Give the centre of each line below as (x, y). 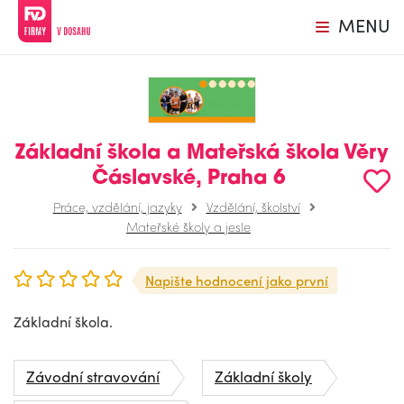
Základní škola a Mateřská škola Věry (202, 153)
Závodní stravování (93, 376)
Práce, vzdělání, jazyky (117, 206)
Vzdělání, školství (253, 206)
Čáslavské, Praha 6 (188, 179)
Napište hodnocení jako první (237, 280)
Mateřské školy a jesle (188, 226)
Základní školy (263, 376)
